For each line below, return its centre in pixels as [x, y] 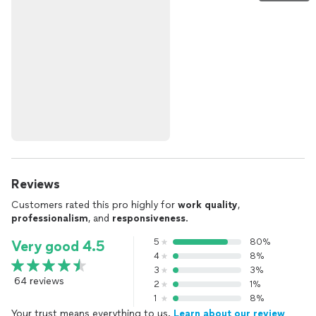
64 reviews [39, 281]
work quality [208, 205]
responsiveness [149, 218]
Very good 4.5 [58, 246]
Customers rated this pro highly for [95, 205]
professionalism [50, 218]
